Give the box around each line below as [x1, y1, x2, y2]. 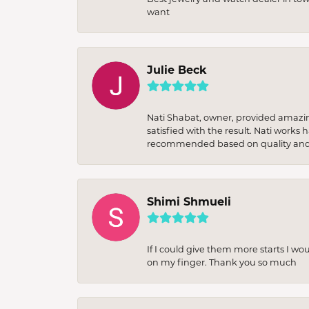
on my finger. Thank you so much [147, 257, 297, 268]
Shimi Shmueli [147, 194, 231, 208]
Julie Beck [147, 62, 207, 77]
